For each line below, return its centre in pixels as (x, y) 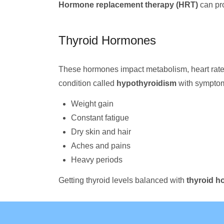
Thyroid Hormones (107, 40)
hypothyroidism (146, 83)
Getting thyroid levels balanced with (122, 180)
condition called (87, 83)
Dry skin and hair (101, 132)
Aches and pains (101, 146)
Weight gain (92, 104)
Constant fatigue (100, 118)
